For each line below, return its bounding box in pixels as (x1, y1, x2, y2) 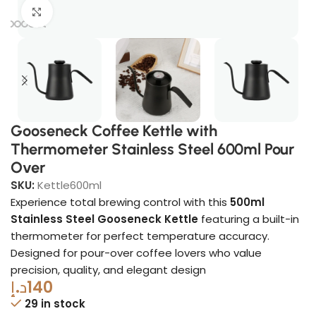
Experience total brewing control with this (11, 195, 230, 209)
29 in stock (24, 296, 85, 311)
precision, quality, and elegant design (11, 262, 206, 277)
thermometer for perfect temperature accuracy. (11, 229, 269, 243)
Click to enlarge (52, 5, 132, 19)
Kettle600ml (37, 178, 102, 193)
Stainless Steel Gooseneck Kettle (11, 212, 198, 226)
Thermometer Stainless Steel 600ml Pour (11, 140, 294, 159)
